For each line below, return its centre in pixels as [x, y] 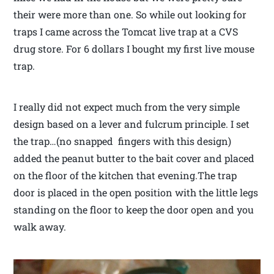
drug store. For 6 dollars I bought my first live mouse [134, 49]
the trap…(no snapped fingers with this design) [123, 141]
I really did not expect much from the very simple [127, 107]
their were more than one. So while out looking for [130, 15]
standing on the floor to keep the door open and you [134, 210]
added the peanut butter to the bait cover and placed [134, 158]
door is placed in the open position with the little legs [136, 193]
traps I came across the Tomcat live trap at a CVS [126, 32]
